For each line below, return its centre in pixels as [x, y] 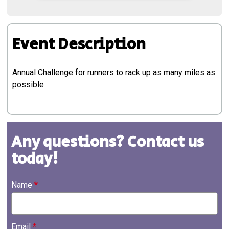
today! [35, 159]
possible [28, 85]
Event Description [79, 45]
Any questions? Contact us [108, 142]
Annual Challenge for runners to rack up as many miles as [114, 73]
